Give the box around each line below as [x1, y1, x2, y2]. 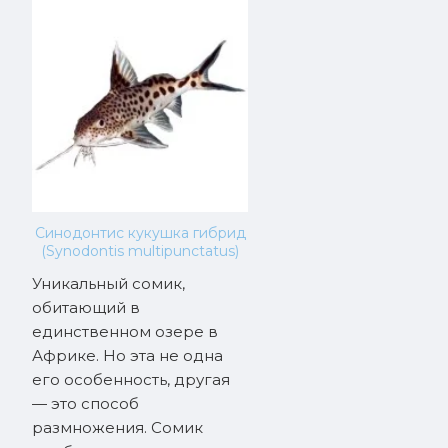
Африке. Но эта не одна [32, 346, 223, 365]
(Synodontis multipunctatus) [41, 242, 239, 260]
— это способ [32, 394, 139, 413]
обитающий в [32, 298, 140, 317]
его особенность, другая [32, 370, 230, 389]
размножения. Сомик [32, 418, 203, 437]
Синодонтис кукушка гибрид [34, 224, 246, 242]
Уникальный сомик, [32, 274, 185, 293]
